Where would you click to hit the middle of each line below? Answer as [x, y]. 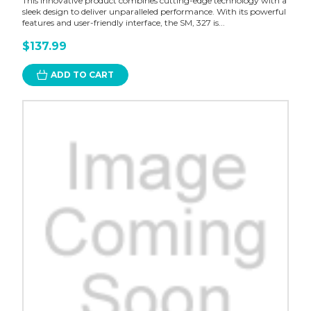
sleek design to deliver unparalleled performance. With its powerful [154, 12]
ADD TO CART [82, 75]
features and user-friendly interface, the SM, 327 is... [123, 23]
